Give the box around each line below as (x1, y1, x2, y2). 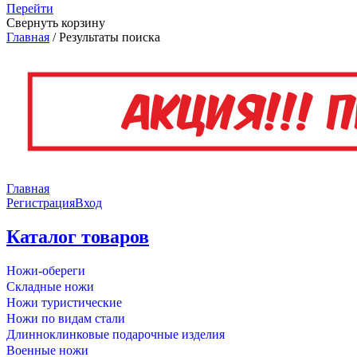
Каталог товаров (6, 226, 149, 247)
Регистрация (6, 196, 75, 210)
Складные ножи (6, 279, 94, 293)
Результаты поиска (59, 30, 160, 44)
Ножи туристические (6, 295, 122, 309)
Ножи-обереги (6, 263, 85, 277)
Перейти (6, 2, 53, 15)
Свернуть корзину (6, 16, 105, 29)
